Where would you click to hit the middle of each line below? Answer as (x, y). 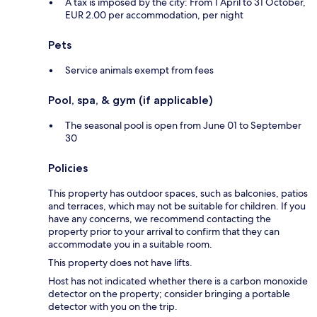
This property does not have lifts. (120, 263)
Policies (68, 168)
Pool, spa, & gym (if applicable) (131, 100)
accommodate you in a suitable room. (130, 244)
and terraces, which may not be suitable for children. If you (177, 206)
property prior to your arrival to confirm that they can (164, 232)
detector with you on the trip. (113, 307)
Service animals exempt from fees (139, 70)
